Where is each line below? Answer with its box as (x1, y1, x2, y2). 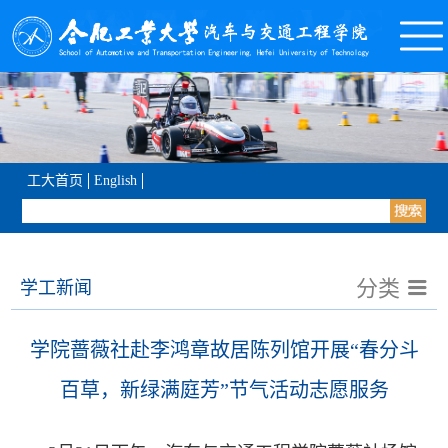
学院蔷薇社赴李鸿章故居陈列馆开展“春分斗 (29, 339, 419, 362)
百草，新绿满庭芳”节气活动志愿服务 (59, 379, 389, 402)
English (94, 173, 138, 189)
